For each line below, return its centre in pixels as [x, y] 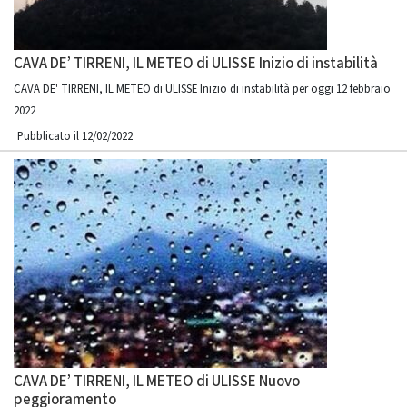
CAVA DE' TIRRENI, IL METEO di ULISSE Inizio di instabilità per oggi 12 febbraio [202, 89]
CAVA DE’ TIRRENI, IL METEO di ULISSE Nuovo [157, 382]
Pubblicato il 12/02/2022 [75, 136]
